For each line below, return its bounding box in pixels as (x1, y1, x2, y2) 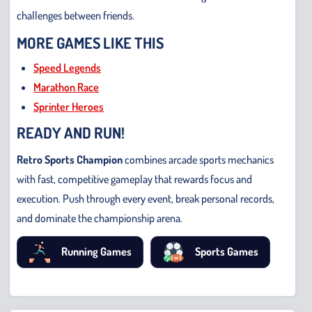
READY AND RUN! (17, 122, 125, 142)
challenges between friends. (17, 8, 134, 22)
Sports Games (195, 244, 258, 259)
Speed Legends (33, 60, 101, 75)
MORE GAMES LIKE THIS (17, 32, 164, 52)
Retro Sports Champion (17, 152, 123, 166)
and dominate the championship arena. (17, 210, 182, 225)
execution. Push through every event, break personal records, (17, 191, 274, 205)
